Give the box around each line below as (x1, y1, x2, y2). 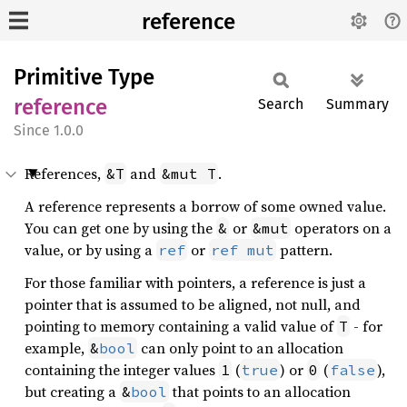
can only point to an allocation (137, 338, 343, 358)
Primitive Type (14, 65, 154, 90)
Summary (326, 95, 389, 113)
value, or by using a (25, 240, 156, 260)
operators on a (291, 218, 392, 238)
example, (25, 338, 88, 358)
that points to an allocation (169, 382, 351, 402)
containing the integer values (25, 360, 219, 380)
